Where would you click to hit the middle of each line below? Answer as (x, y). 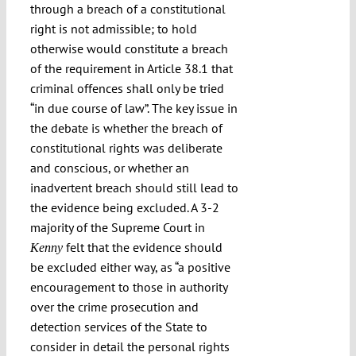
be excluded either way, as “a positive (130, 267)
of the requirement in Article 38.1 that (131, 69)
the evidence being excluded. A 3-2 (124, 208)
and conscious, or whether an (109, 168)
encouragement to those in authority (128, 287)
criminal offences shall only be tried (127, 89)
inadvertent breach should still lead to (134, 188)
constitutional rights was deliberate (126, 148)
